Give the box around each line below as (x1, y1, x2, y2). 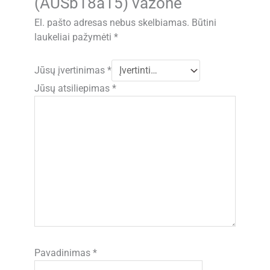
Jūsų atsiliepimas (34, 83, 113, 94)
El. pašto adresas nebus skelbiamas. (34, 17, 190, 29)
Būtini (192, 17, 217, 29)
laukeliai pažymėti (34, 32, 115, 43)
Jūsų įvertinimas (34, 64, 108, 76)
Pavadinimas (34, 247, 93, 259)
